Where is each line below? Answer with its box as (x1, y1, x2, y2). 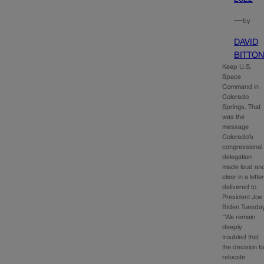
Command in (222, 84, 259, 90)
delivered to (222, 184, 257, 190)
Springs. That (222, 104, 261, 110)
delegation (222, 154, 252, 160)
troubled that (222, 234, 259, 240)
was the (222, 114, 245, 120)
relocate (222, 254, 246, 260)
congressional (222, 144, 263, 150)
